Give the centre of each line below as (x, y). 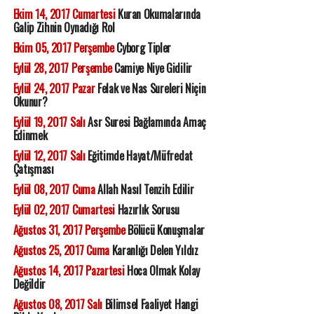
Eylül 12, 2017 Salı (49, 156)
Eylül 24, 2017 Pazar (54, 89)
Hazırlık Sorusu (147, 210)
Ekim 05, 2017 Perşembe (63, 48)
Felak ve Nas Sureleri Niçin (150, 89)
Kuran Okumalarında (158, 14)
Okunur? (30, 102)
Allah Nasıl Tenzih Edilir (144, 190)
